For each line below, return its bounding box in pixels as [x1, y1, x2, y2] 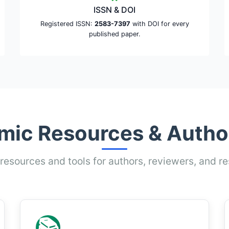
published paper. [88, 30, 141, 38]
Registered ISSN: [40, 20, 95, 28]
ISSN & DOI [94, 5, 135, 15]
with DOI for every [130, 20, 189, 28]
